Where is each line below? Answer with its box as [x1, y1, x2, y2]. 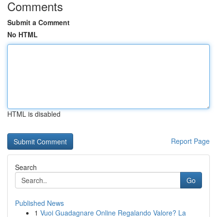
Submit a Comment [7, 17, 70, 27]
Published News [15, 198, 64, 208]
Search [15, 162, 37, 172]
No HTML [7, 30, 38, 39]
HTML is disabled [7, 109, 61, 119]
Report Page [171, 136, 210, 146]
